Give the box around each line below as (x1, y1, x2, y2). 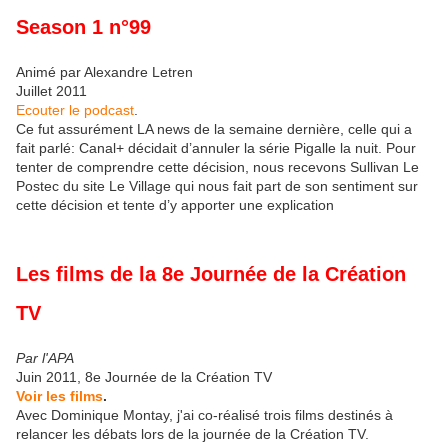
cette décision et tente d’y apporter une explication (16, 196, 334, 213)
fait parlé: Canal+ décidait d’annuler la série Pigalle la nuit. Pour (16, 139, 416, 156)
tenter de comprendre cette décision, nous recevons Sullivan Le (16, 158, 419, 175)
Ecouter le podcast (16, 101, 134, 118)
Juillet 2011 (16, 82, 87, 99)
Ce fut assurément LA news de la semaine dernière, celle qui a (16, 120, 412, 137)
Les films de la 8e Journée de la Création (16, 263, 406, 286)
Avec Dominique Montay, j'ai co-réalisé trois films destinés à (16, 407, 393, 424)
